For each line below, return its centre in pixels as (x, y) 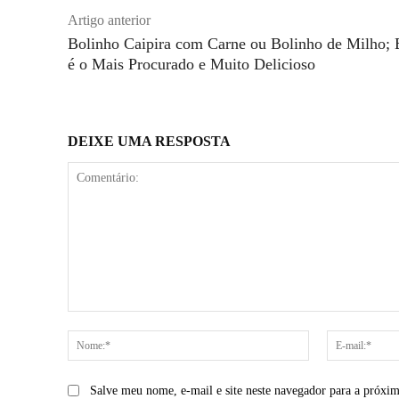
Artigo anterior (109, 20)
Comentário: (102, 320)
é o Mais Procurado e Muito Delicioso (191, 64)
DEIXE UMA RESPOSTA (149, 141)
